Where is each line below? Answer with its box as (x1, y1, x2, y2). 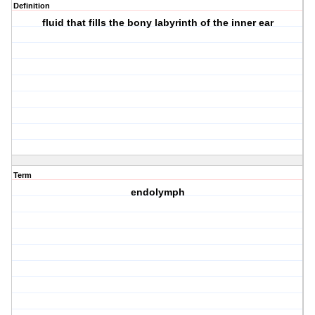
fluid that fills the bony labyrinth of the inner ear (41, 17, 274, 29)
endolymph (130, 186, 185, 198)
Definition (13, 1, 50, 11)
